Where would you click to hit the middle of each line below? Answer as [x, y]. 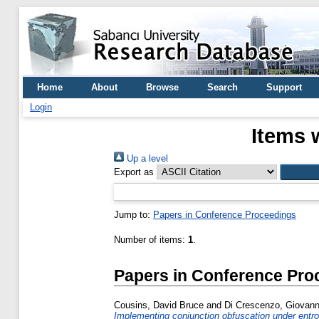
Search [223, 87]
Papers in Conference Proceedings [225, 215]
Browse [162, 87]
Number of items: [151, 240]
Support [284, 87]
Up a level [146, 158]
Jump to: [134, 215]
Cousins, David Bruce [159, 305]
